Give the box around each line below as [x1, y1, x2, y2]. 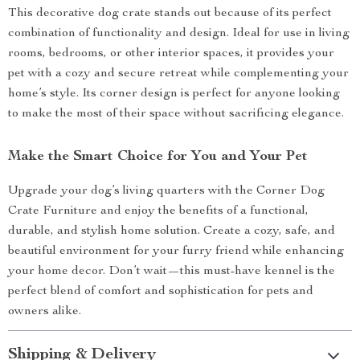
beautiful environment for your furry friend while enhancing [8, 245, 344, 258]
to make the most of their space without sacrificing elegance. [8, 108, 344, 121]
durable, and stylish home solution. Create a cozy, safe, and [8, 225, 335, 238]
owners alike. [8, 305, 81, 318]
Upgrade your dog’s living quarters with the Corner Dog [8, 185, 325, 198]
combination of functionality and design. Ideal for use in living [8, 27, 350, 40]
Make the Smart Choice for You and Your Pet [8, 149, 308, 164]
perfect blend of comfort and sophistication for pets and [8, 285, 313, 298]
